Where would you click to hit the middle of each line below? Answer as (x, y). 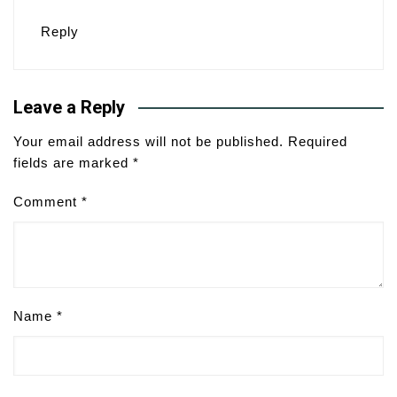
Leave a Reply (69, 108)
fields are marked (73, 163)
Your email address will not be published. (148, 142)
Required (318, 142)
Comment (47, 202)
